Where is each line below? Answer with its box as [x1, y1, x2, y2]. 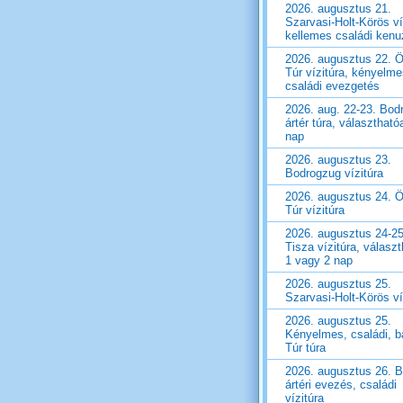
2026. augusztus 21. [285, 2, 391, 16]
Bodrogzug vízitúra [285, 166, 383, 181]
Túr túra [285, 341, 326, 355]
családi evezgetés [285, 79, 380, 94]
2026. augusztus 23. [285, 153, 391, 167]
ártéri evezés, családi [285, 378, 397, 392]
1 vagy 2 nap [285, 254, 353, 268]
